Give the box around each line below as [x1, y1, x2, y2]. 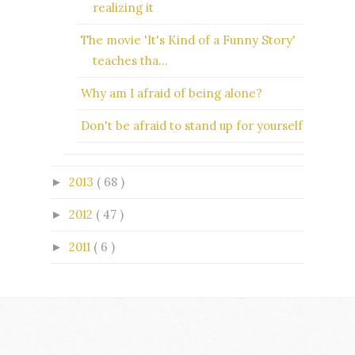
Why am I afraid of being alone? [80, 85, 262, 101]
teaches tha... [92, 52, 168, 68]
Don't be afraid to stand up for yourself [80, 117, 303, 133]
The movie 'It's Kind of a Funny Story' [80, 32, 296, 48]
